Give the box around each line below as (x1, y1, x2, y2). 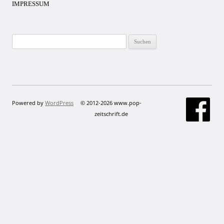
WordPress (45, 98, 73, 106)
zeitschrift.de (94, 109, 128, 117)
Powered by (12, 98, 45, 106)
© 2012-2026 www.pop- (80, 98, 141, 106)
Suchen (11, 35, 31, 43)
